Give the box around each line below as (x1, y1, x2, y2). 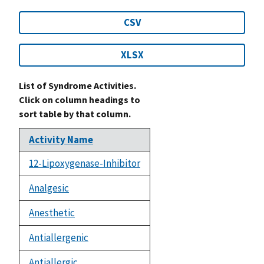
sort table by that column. (19, 107, 131, 120)
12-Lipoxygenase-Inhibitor (29, 156, 140, 170)
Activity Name (29, 133, 93, 146)
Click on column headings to (19, 93, 140, 105)
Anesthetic (29, 206, 75, 219)
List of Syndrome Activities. (19, 79, 136, 91)
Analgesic (29, 181, 69, 194)
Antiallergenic (29, 230, 88, 244)
